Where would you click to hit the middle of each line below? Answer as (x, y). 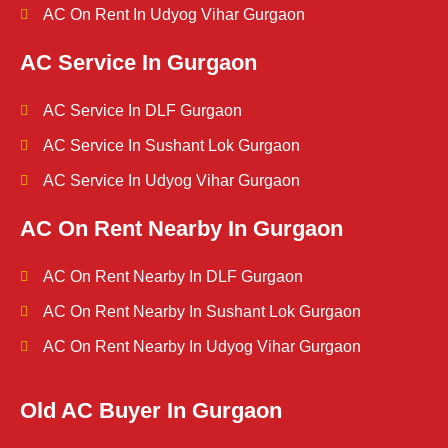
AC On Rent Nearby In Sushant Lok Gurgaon (201, 312)
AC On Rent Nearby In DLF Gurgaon (172, 277)
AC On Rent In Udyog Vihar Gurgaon (173, 15)
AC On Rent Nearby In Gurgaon (181, 229)
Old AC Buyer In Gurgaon (151, 411)
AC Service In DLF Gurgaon (142, 111)
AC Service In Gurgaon (138, 63)
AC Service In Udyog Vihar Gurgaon (171, 181)
